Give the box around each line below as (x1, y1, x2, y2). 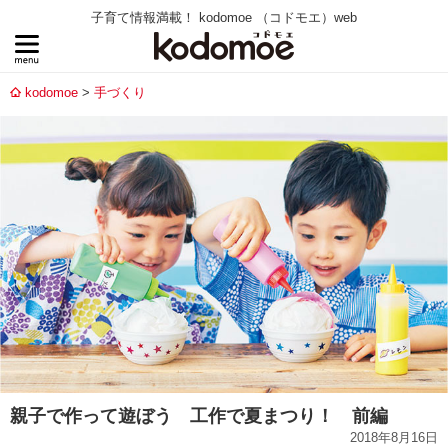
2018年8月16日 (350, 429, 438, 445)
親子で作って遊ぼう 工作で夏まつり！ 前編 (10, 405, 388, 426)
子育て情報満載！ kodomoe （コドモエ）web (91, 10, 357, 25)
